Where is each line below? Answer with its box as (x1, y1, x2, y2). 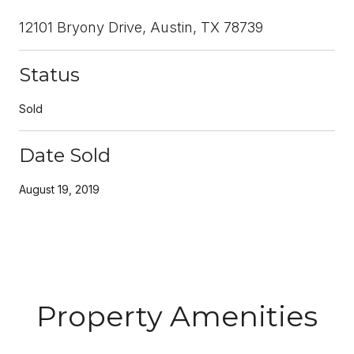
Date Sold (19, 143, 111, 167)
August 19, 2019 (19, 182, 100, 196)
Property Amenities (36, 298, 318, 333)
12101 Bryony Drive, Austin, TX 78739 (19, 18, 263, 36)
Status (19, 62, 80, 86)
